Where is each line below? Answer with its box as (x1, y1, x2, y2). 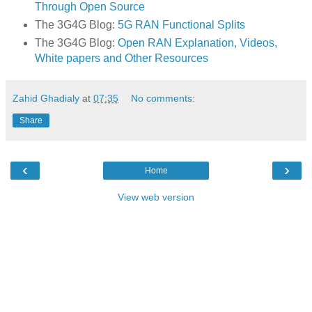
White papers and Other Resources (34, 52, 208, 64)
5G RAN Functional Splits (117, 18, 245, 31)
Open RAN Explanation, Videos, (117, 36, 277, 49)
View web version (118, 191, 194, 203)
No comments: (131, 92, 196, 104)
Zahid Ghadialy (13, 92, 79, 104)
